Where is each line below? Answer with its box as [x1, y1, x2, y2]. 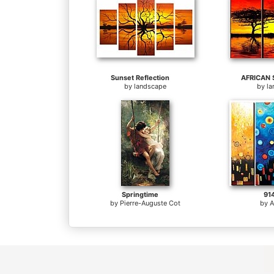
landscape [134, 82, 167, 91]
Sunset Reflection [111, 73, 169, 83]
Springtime [122, 190, 158, 199]
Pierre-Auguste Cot [120, 199, 181, 208]
